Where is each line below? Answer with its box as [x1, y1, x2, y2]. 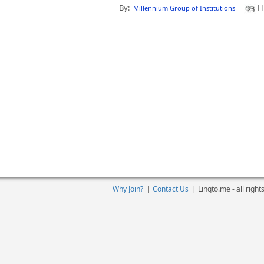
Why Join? [113, 184, 143, 194]
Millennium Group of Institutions [133, 4, 235, 12]
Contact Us [153, 184, 189, 194]
